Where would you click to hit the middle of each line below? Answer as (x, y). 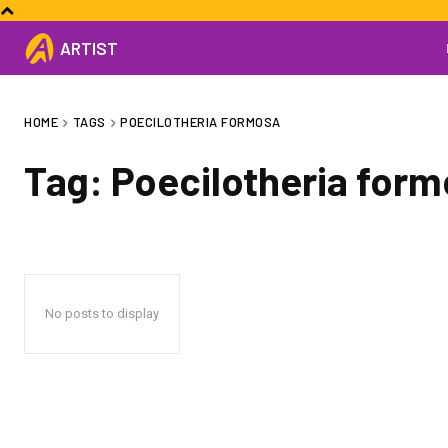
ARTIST (89, 47)
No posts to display (102, 313)
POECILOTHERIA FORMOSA (200, 122)
